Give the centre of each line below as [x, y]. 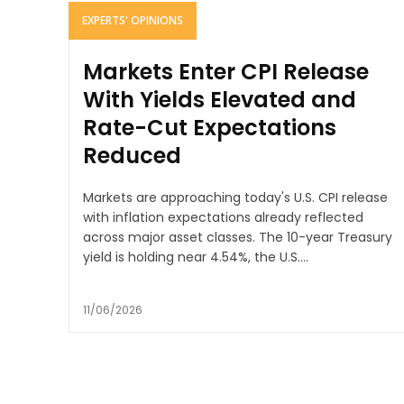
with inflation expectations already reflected [223, 218]
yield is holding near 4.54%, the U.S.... [196, 257]
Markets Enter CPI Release [226, 72]
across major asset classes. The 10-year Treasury [171, 238]
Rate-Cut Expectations [210, 128]
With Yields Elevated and [220, 100]
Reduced [132, 156]
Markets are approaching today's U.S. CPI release [235, 198]
